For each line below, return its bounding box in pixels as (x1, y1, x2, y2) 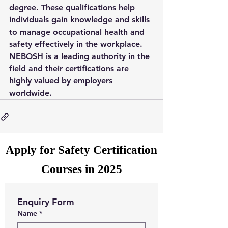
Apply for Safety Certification (6, 144, 157, 156)
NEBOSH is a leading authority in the (9, 51, 152, 61)
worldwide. (9, 88, 52, 98)
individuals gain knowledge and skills (9, 15, 152, 24)
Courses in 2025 (41, 163, 122, 176)
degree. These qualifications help (9, 3, 137, 12)
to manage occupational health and (9, 27, 147, 37)
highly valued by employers (9, 76, 115, 85)
